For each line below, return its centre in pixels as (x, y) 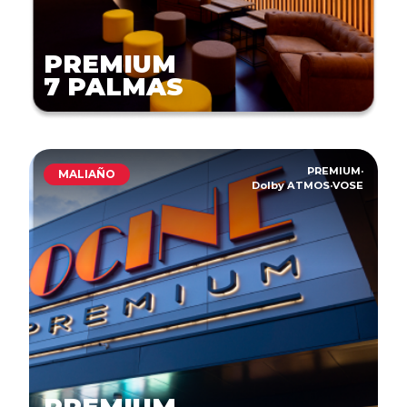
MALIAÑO (87, 174)
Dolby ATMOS (291, 185)
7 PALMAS (114, 86)
